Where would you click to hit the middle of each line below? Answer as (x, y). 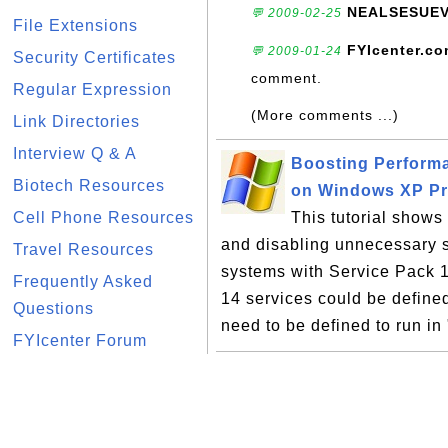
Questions (53, 308)
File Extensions (75, 25)
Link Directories (76, 121)
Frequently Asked (83, 281)
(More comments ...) (325, 115)
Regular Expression (92, 89)
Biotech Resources (89, 185)
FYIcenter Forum (80, 340)
